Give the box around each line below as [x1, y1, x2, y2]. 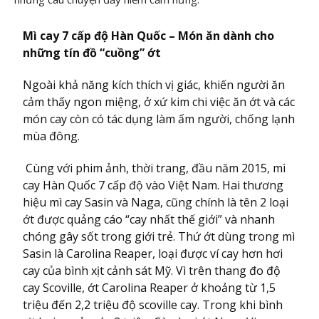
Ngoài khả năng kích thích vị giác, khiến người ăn [23, 77, 286, 93]
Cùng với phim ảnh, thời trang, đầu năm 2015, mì [23, 160, 286, 176]
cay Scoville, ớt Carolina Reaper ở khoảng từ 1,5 [23, 280, 276, 296]
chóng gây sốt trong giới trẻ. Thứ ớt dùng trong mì [23, 229, 296, 244]
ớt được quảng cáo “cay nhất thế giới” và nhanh [23, 211, 276, 227]
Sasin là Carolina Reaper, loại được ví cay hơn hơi [23, 246, 283, 261]
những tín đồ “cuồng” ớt [23, 45, 162, 61]
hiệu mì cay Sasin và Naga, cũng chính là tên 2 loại [23, 194, 289, 210]
